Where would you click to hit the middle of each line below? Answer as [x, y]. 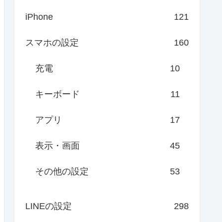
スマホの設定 [52, 43]
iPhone [39, 17]
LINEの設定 [49, 206]
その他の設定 [62, 172]
